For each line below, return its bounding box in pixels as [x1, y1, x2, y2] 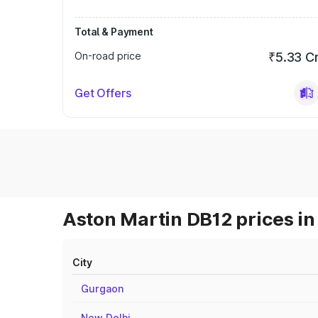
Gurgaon [81, 283, 124, 295]
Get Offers [75, 86, 131, 100]
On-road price [75, 50, 141, 62]
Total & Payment [75, 26, 153, 38]
